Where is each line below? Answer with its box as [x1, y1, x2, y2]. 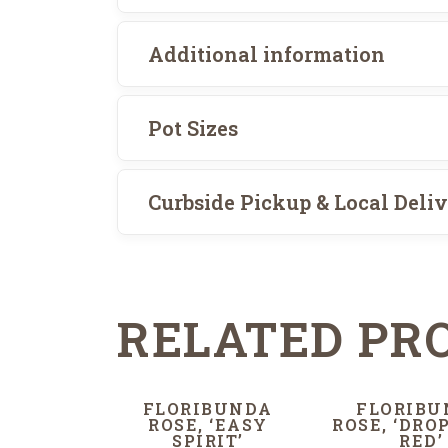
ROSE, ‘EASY [148, 413, 268, 435]
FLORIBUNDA [142, 397, 273, 419]
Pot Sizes [148, 115, 238, 142]
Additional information [148, 41, 385, 68]
